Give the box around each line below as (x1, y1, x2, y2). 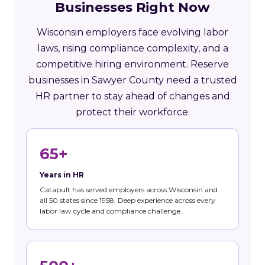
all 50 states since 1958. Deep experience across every (40, 195, 215, 205)
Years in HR (40, 170, 84, 179)
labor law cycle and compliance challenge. (40, 206, 182, 215)
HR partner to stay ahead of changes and (35, 90, 230, 102)
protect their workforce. (75, 106, 190, 118)
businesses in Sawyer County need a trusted (28, 74, 237, 86)
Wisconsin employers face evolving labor (37, 26, 228, 38)
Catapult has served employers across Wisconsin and (40, 185, 218, 194)
